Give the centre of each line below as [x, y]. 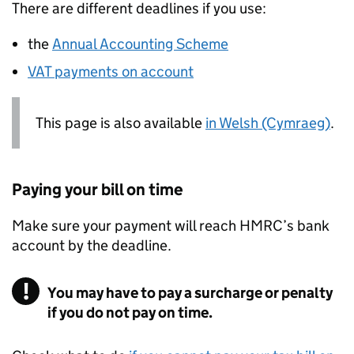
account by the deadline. [92, 246]
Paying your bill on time [98, 190]
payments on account [122, 72]
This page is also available [121, 123]
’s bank [306, 226]
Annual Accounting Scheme [140, 44]
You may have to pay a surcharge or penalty [190, 293]
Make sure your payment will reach [126, 226]
